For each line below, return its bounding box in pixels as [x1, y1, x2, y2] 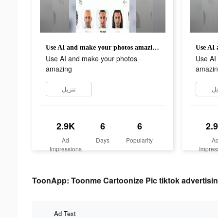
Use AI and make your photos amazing [152, 43, 159, 51]
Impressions [49, 144, 82, 153]
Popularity [126, 135, 153, 144]
